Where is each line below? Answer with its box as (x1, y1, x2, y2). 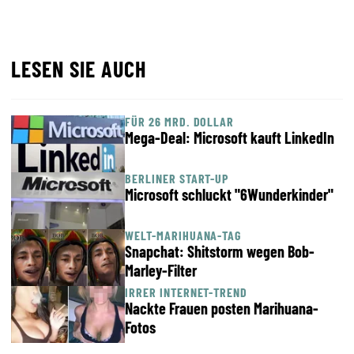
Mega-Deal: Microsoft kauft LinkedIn (125, 128, 334, 147)
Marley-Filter (125, 261, 197, 280)
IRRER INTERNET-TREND (125, 284, 248, 299)
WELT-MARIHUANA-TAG (125, 228, 242, 243)
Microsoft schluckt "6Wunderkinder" (125, 185, 333, 204)
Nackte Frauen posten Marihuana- (125, 299, 318, 318)
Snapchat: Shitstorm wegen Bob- (125, 242, 314, 261)
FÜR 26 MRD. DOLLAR (125, 114, 235, 129)
